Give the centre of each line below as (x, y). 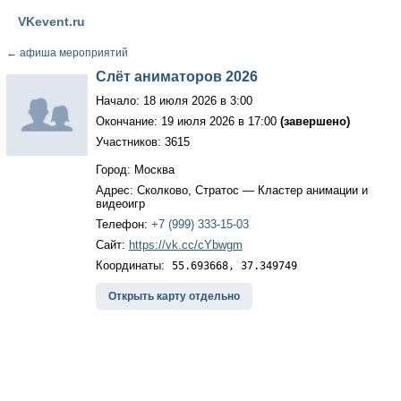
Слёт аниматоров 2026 (176, 77)
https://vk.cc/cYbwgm (185, 245)
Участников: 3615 (142, 142)
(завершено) (315, 121)
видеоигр (120, 204)
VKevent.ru (51, 21)
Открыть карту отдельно (174, 296)
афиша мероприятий (72, 53)
